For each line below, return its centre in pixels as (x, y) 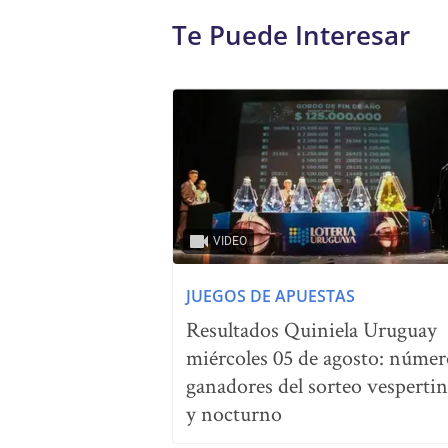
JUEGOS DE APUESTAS (270, 295)
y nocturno (234, 412)
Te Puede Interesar (291, 35)
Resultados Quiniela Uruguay (311, 328)
